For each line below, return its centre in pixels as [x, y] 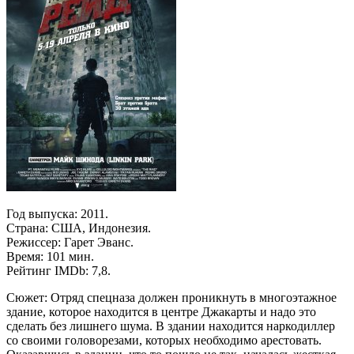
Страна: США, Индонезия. [79, 228]
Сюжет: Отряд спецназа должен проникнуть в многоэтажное [171, 297]
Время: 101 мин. [50, 256]
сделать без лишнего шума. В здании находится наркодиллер [171, 326]
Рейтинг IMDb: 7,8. [58, 270]
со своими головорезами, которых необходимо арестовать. [164, 340]
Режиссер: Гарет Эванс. [70, 242]
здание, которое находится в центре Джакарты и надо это [161, 311]
